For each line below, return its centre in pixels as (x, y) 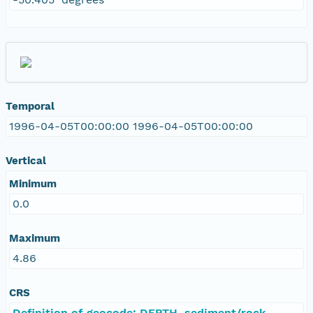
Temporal (30, 106)
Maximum (35, 238)
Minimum (33, 183)
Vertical (26, 160)
